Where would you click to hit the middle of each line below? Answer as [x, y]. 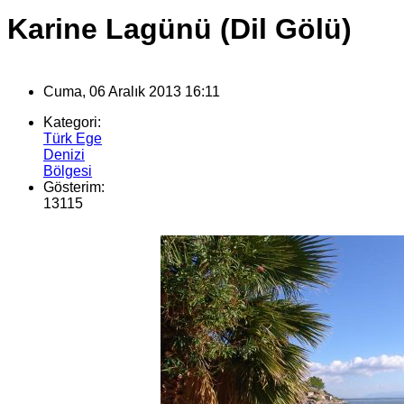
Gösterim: [74, 188]
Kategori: [72, 123]
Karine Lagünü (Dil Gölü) [179, 28]
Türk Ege [73, 139]
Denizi [64, 155]
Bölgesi [68, 171]
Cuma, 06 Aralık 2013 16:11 [132, 92]
